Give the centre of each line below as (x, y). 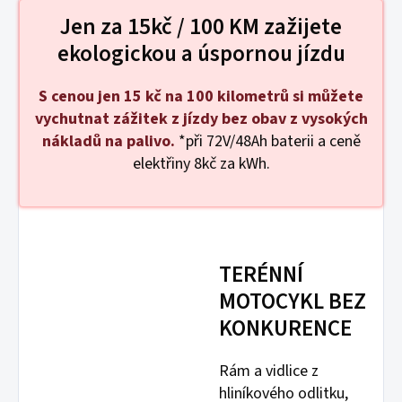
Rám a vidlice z (269, 371)
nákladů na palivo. (108, 142)
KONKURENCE (285, 329)
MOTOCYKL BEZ (293, 302)
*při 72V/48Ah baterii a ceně (267, 142)
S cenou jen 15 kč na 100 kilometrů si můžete (201, 97)
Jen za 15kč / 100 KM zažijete (201, 27)
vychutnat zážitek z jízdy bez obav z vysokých (201, 119)
